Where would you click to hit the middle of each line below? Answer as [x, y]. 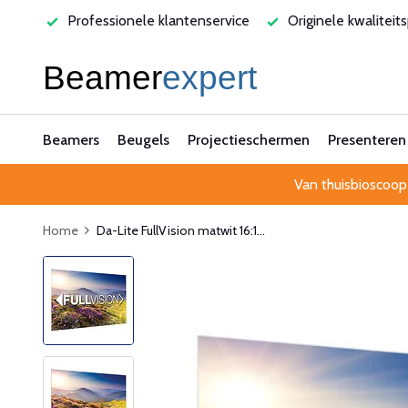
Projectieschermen [249, 140]
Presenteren [367, 140]
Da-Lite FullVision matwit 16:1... [181, 230]
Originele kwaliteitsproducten [183, 20]
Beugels [143, 140]
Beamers [71, 140]
